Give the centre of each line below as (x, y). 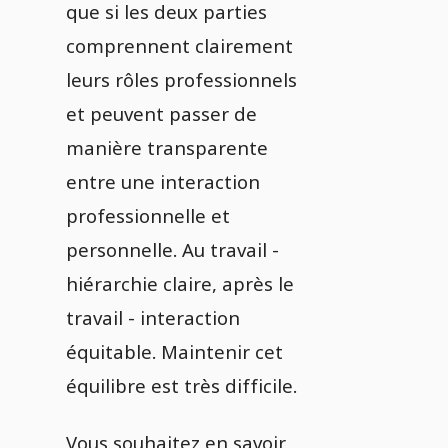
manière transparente (167, 147)
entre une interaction (163, 181)
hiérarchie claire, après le (180, 283)
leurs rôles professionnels (181, 79)
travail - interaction (153, 317)
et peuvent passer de (161, 113)
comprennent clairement (179, 45)
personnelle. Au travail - (172, 249)
